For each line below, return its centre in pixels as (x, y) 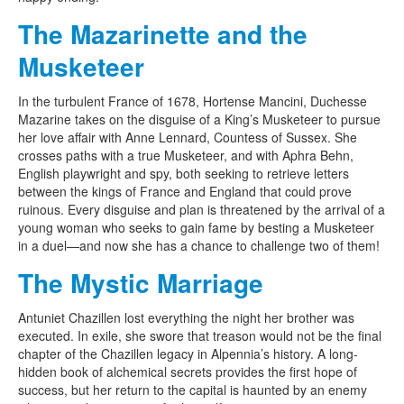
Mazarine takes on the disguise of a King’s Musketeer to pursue (199, 119)
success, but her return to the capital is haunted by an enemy (193, 389)
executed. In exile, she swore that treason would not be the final (200, 335)
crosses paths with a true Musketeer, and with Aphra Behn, (186, 155)
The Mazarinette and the (163, 33)
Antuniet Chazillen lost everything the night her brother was (186, 317)
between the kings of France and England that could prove (185, 191)
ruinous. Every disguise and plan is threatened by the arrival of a (202, 209)
